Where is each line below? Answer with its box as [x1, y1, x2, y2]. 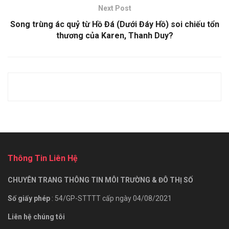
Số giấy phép [8, 194, 52, 202]
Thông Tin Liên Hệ [8, 153, 78, 163]
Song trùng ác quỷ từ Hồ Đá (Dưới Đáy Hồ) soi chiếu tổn [10, 19, 219, 29]
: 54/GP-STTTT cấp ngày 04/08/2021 [52, 194, 172, 202]
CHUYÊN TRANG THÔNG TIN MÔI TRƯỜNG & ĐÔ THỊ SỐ [8, 175, 193, 184]
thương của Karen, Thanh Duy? [56, 30, 173, 40]
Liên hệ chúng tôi [8, 212, 66, 221]
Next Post [98, 4, 131, 12]
